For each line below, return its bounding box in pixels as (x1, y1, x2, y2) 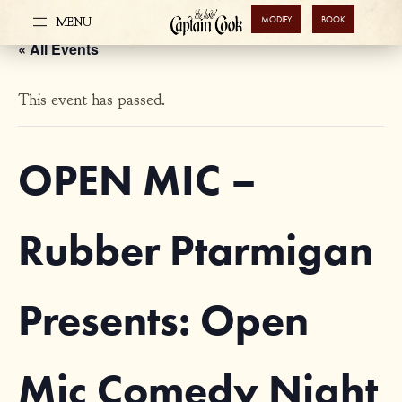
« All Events (18, 39, 99, 59)
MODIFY (260, 13, 292, 25)
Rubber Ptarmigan (18, 223, 373, 275)
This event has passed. (18, 90, 165, 110)
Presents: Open (18, 293, 309, 345)
